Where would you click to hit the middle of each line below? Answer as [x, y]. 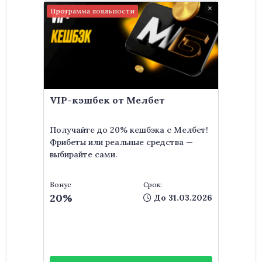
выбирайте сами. [83, 154]
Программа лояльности [92, 11]
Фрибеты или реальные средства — [121, 142]
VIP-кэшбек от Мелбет [107, 100]
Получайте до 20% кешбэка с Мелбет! [129, 130]
